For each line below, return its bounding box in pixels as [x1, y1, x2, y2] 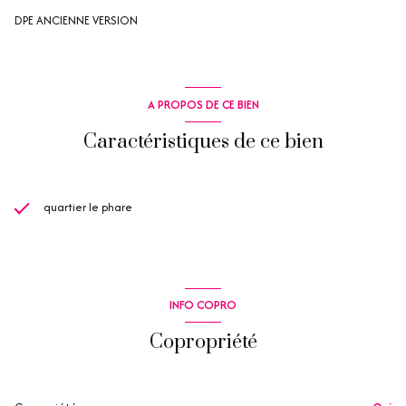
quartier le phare [43, 198, 132, 216]
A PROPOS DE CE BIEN [147, 95, 259, 113]
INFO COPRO [169, 296, 237, 314]
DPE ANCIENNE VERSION [14, 12, 138, 30]
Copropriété [149, 329, 257, 354]
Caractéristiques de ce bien [82, 129, 324, 154]
